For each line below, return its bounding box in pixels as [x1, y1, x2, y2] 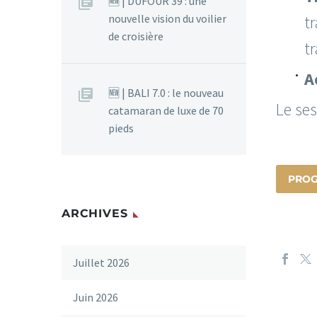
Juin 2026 [73, 290, 118, 304]
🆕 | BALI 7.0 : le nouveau [108, 86, 224, 100]
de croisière [108, 29, 163, 43]
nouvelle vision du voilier [108, 11, 226, 25]
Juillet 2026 [73, 255, 129, 270]
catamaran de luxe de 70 [108, 103, 224, 117]
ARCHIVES [62, 207, 128, 220]
